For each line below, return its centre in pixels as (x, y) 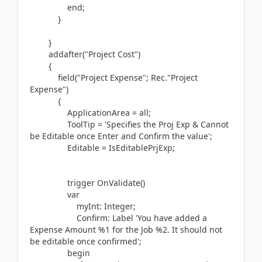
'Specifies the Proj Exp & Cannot (167, 124)
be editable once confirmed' (85, 241)
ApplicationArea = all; (90, 113)
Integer (119, 206)
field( (68, 77)
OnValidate (118, 183)
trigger (81, 183)
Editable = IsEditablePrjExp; (102, 148)
